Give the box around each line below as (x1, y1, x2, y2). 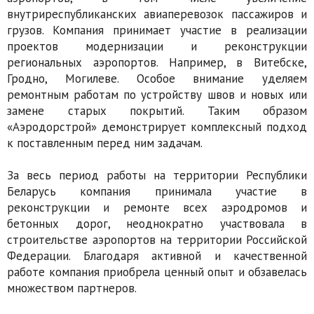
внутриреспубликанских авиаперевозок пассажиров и (7, 6, 307, 22)
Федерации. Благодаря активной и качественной (7, 248, 307, 264)
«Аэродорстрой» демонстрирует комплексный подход (7, 119, 307, 135)
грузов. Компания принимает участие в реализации (7, 22, 307, 39)
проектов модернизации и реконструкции (7, 39, 307, 55)
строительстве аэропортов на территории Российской (7, 232, 307, 248)
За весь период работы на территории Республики (7, 168, 307, 184)
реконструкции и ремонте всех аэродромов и (7, 200, 307, 216)
